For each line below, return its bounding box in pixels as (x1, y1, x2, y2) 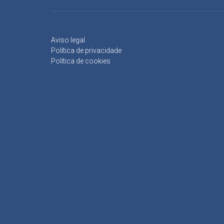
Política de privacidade (51, 46, 121, 54)
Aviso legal (51, 35, 85, 44)
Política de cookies (51, 56, 110, 65)
